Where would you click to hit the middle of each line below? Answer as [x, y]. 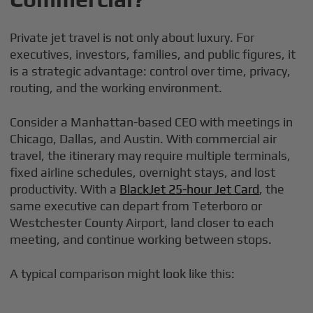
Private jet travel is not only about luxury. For [132, 37]
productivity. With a [65, 189]
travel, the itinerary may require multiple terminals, [151, 155]
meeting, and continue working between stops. [141, 239]
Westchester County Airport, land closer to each [142, 222]
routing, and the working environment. [116, 87]
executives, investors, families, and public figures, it [153, 54]
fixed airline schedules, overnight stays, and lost [143, 172]
